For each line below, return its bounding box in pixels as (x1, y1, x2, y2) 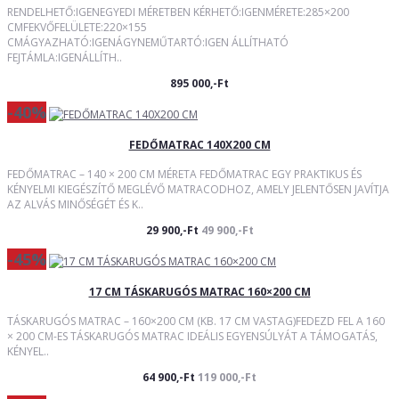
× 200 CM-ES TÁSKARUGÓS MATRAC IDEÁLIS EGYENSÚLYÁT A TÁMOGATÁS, (7, 328, 378, 344)
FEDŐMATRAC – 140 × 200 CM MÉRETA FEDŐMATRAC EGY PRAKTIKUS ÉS (7, 166, 362, 182)
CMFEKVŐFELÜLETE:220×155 (7, 20, 147, 36)
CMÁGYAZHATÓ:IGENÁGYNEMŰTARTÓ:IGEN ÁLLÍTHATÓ (7, 35, 289, 51)
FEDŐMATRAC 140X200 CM (128, 136, 271, 152)
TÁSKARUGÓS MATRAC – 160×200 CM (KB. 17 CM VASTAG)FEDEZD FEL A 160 (7, 313, 385, 329)
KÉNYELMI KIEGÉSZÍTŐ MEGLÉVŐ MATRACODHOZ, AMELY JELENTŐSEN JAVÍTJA (7, 181, 389, 197)
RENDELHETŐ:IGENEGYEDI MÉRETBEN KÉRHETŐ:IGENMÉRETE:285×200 (7, 4, 349, 20)
